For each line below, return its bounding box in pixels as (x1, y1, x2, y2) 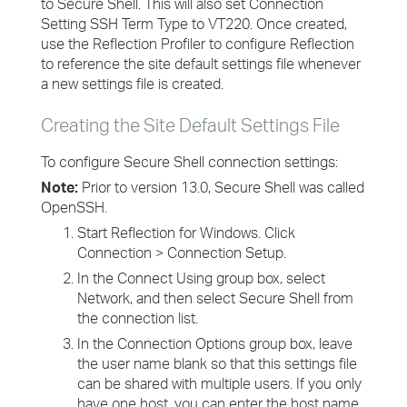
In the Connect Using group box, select (77, 269, 325, 287)
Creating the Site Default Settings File (41, 114, 340, 136)
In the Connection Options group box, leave (77, 334, 352, 352)
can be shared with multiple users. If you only (77, 374, 362, 392)
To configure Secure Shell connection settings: (41, 153, 338, 171)
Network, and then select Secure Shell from (77, 289, 353, 307)
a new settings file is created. (41, 74, 223, 93)
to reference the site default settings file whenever (41, 55, 361, 73)
